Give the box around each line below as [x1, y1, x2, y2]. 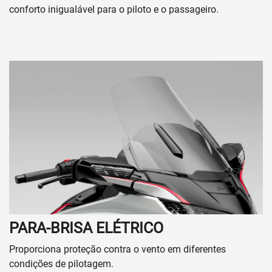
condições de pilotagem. [9, 258, 114, 270]
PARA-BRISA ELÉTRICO [9, 219, 163, 237]
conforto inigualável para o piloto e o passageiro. [9, 3, 219, 15]
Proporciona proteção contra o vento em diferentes [9, 243, 226, 256]
